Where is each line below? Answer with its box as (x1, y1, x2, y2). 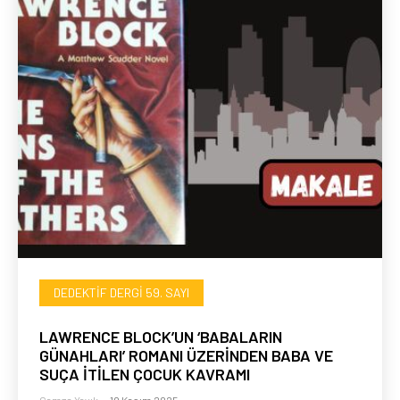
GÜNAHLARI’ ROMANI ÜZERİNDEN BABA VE (39, 346, 333, 366)
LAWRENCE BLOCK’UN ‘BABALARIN (39, 327, 282, 347)
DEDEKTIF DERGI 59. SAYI (54, 285, 189, 301)
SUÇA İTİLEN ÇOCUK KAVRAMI (39, 364, 250, 385)
